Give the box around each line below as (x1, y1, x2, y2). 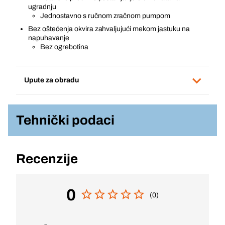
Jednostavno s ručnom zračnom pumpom (40, 12, 171, 20)
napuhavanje (28, 34, 69, 42)
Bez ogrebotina (40, 43, 88, 51)
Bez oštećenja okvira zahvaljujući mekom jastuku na (28, 25, 190, 33)
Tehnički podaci (16, 113, 115, 127)
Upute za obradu (24, 76, 79, 84)
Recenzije (16, 152, 78, 166)
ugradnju (28, 3, 56, 11)
